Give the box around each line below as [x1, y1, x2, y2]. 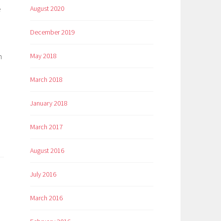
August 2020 [30, 4, 64, 13]
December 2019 [30, 28, 75, 37]
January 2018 [30, 98, 68, 108]
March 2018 [30, 74, 63, 84]
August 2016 [30, 146, 64, 155]
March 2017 [30, 122, 63, 131]
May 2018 [30, 51, 57, 61]
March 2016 [30, 193, 63, 202]
